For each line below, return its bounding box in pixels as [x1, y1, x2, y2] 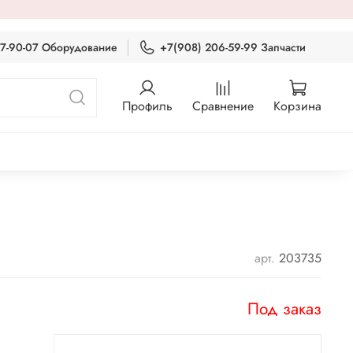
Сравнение [192, 97, 254, 116]
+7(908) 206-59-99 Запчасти [160, 39, 306, 55]
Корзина [273, 97, 321, 116]
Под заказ [247, 296, 321, 321]
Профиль [122, 97, 173, 116]
